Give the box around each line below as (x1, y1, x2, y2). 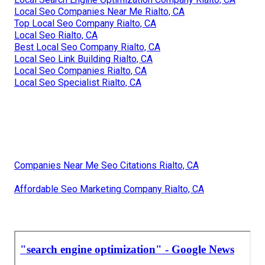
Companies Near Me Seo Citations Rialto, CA (14, 160, 199, 172)
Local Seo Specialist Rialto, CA (14, 77, 141, 89)
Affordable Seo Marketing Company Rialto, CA (14, 183, 204, 195)
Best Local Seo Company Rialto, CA (14, 41, 160, 53)
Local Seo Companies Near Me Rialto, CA (14, 6, 185, 18)
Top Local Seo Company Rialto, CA (14, 18, 156, 30)
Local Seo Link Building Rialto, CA (14, 53, 153, 65)
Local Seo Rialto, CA (14, 30, 98, 41)
